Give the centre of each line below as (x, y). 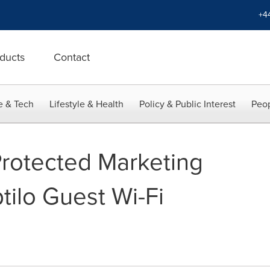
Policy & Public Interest (187, 104)
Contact (72, 57)
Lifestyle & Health (86, 104)
